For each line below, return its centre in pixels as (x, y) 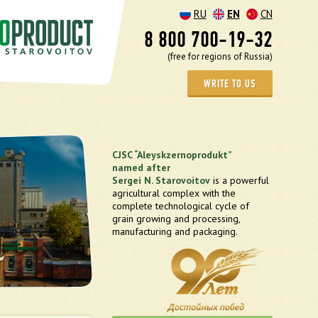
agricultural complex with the (174, 193)
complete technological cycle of (180, 206)
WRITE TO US (230, 84)
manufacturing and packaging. (175, 231)
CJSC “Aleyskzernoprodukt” (172, 155)
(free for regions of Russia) (220, 56)
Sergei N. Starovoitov (161, 180)
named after (141, 168)
